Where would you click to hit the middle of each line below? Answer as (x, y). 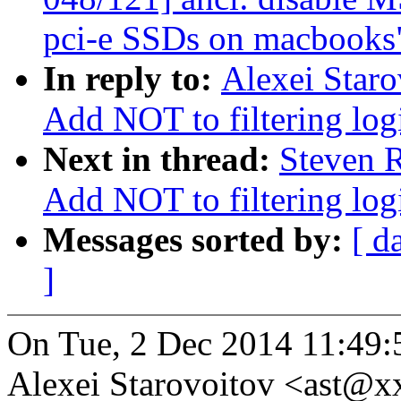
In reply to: (132, 79)
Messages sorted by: (197, 240)
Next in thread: (161, 159)
